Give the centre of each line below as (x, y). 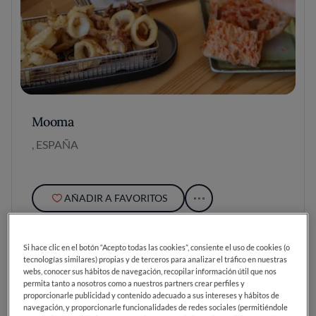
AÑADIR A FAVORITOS (115, 198)
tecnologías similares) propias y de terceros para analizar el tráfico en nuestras (156, 260)
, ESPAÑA (55, 144)
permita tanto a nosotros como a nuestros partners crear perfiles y (134, 284)
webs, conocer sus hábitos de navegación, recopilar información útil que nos (150, 272)
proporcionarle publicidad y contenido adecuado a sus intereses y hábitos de (152, 296)
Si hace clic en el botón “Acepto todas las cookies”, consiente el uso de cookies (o (157, 248)
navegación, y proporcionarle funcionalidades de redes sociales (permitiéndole (156, 308)
